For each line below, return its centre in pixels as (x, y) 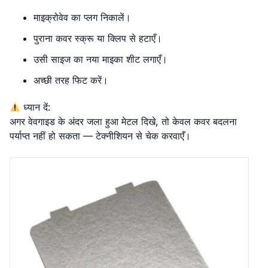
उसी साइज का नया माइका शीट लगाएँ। (100, 59)
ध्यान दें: (36, 107)
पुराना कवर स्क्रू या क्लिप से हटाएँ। (98, 38)
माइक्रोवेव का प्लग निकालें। (82, 17)
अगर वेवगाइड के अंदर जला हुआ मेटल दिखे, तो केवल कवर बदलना (123, 121)
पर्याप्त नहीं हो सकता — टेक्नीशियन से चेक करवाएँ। (100, 136)
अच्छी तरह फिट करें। (71, 80)
